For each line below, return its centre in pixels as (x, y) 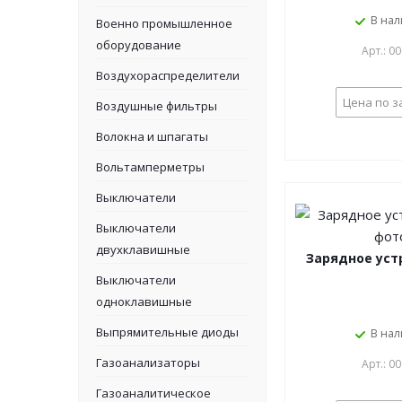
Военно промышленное (164, 23)
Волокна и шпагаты (152, 136)
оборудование (139, 45)
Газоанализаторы (148, 363)
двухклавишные (143, 249)
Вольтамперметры (150, 167)
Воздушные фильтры (157, 106)
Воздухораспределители (168, 75)
